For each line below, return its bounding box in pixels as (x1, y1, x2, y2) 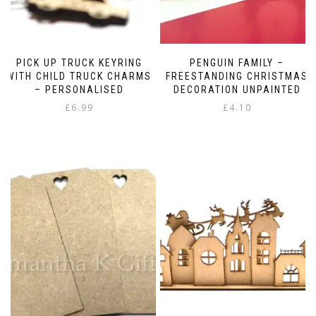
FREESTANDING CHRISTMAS (166, 70, 308, 82)
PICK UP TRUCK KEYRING (16, 56, 142, 68)
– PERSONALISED (34, 83, 124, 95)
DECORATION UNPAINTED (173, 83, 301, 95)
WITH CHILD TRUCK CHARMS (6, 70, 152, 82)
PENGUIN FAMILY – (190, 56, 284, 68)
